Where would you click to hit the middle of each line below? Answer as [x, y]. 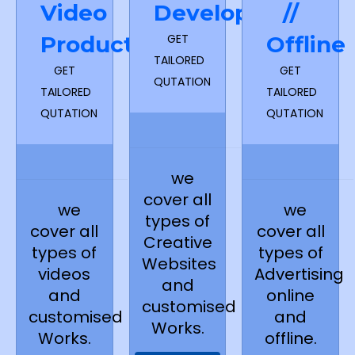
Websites [179, 264]
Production [105, 45]
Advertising [300, 275]
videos [65, 275]
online [291, 296]
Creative [177, 243]
